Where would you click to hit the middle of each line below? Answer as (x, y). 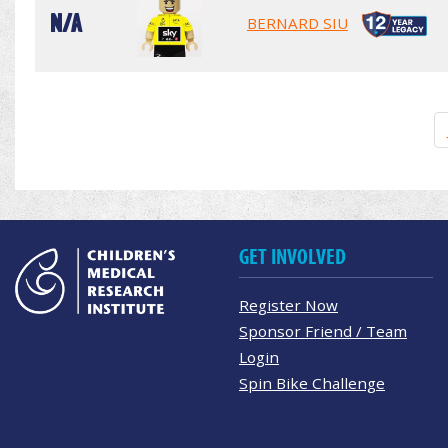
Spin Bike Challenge (312, 382)
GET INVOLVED (292, 256)
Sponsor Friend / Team (323, 330)
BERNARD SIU (297, 22)
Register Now (288, 304)
